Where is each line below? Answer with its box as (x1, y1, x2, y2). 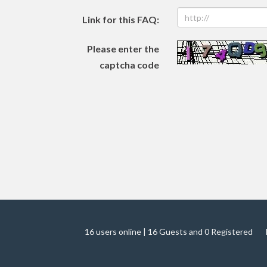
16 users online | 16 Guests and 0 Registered (85, 226, 253, 237)
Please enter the (87, 43, 159, 55)
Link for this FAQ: (82, 14, 159, 26)
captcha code (100, 59, 159, 71)
